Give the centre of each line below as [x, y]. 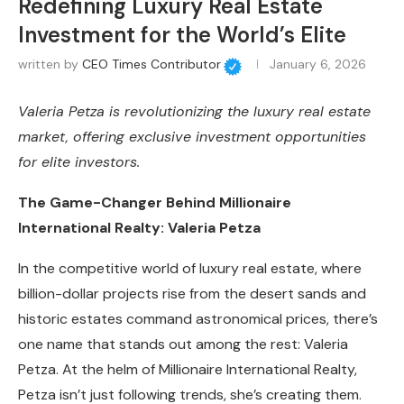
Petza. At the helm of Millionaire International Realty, [188, 370]
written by [50, 64]
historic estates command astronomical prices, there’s [198, 319]
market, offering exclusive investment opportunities [192, 137]
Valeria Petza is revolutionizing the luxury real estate [194, 112]
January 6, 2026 [317, 64]
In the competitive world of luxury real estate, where [190, 269]
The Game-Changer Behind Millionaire [155, 203]
